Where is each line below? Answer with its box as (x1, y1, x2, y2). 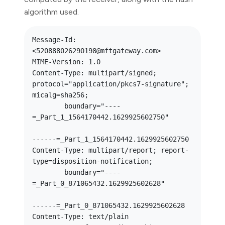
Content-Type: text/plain (32, 212, 129, 220)
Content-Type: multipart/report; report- (32, 146, 189, 154)
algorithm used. (24, 7, 79, 17)
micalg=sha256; (32, 91, 92, 99)
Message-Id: (32, 36, 76, 44)
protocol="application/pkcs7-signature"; (32, 80, 189, 88)
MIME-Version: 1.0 (32, 58, 100, 66)
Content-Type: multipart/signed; (32, 69, 157, 77)
